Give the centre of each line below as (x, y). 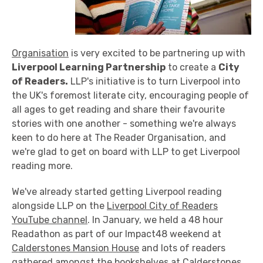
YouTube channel (50, 220)
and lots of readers (182, 248)
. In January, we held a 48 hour (155, 220)
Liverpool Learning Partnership (89, 67)
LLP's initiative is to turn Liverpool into (154, 81)
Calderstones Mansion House (75, 248)
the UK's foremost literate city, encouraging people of (130, 95)
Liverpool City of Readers (162, 206)
